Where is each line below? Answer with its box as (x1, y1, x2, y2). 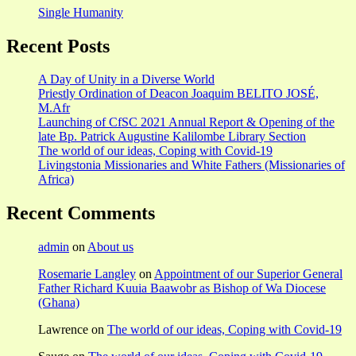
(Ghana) (38, 296, 79, 310)
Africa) (38, 172, 74, 187)
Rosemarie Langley (38, 267, 136, 281)
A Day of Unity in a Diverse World (38, 72, 215, 87)
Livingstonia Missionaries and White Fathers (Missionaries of (38, 158, 345, 172)
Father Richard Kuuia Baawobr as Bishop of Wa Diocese (38, 281, 326, 296)
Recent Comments (6, 203, 155, 224)
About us (87, 240, 133, 254)
